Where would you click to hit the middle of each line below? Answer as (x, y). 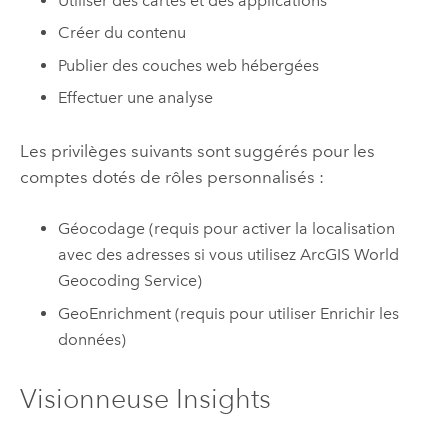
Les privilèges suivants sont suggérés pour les (197, 150)
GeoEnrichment (115, 313)
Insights (223, 398)
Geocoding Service (128, 280)
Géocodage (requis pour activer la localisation (227, 228)
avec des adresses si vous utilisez (179, 254)
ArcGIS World (350, 254)
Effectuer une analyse (136, 98)
